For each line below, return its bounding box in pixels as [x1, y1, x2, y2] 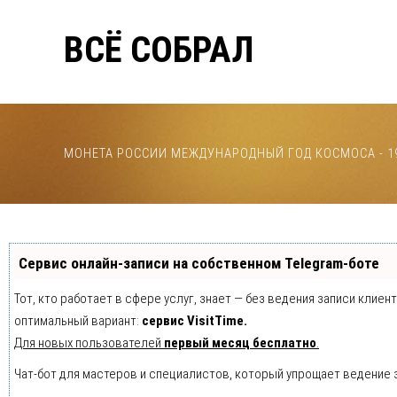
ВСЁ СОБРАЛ [64, 28, 253, 71]
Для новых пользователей [14, 335, 164, 352]
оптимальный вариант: [14, 313, 142, 330]
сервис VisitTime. [142, 313, 247, 330]
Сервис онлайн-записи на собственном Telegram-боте [19, 254, 379, 273]
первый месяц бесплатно [164, 335, 316, 352]
